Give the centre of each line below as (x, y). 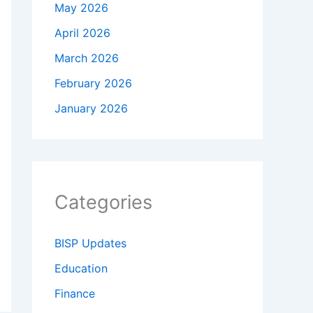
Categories (103, 202)
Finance (75, 293)
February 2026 (93, 83)
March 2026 (87, 58)
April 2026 (82, 32)
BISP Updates (90, 243)
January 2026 (91, 108)
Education (81, 268)
